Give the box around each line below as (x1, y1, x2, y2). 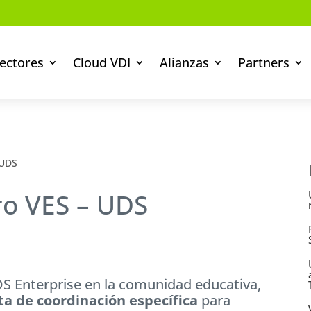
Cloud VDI (73, 54, 131, 72)
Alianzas (160, 54, 210, 72)
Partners (238, 54, 290, 72)
